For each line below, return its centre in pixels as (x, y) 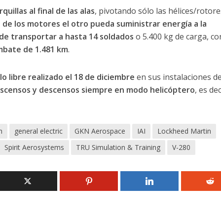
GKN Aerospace (100, 131)
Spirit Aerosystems (34, 147)
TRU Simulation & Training (118, 147)
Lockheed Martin (184, 131)
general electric (38, 131)
